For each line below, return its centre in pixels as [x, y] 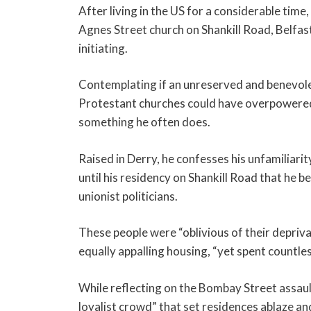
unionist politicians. [128, 196]
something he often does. [144, 122]
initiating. [103, 48]
